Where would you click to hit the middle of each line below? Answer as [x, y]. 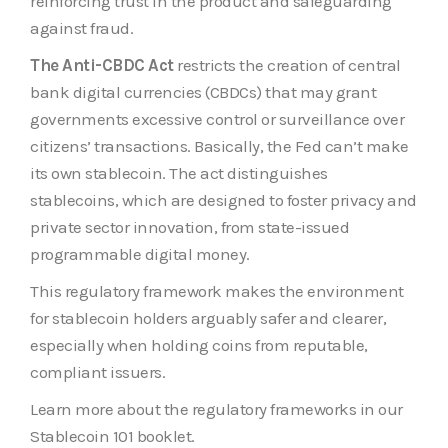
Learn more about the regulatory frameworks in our [216, 408]
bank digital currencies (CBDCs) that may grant [203, 91]
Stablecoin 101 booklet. [112, 435]
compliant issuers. [97, 371]
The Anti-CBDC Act [102, 64]
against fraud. [81, 27]
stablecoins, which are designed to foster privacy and [223, 199]
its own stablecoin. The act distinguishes [179, 172]
